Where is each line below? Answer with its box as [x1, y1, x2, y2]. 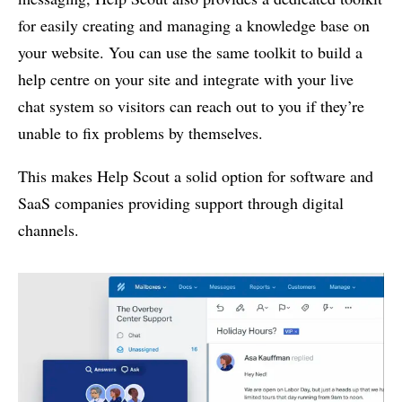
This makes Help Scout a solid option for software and [18, 165, 373, 188]
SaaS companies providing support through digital [18, 192, 344, 214]
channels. [18, 219, 79, 241]
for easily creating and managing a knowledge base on [18, 14, 370, 37]
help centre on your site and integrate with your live [18, 68, 354, 91]
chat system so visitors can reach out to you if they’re [18, 95, 364, 118]
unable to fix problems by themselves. [18, 122, 263, 144]
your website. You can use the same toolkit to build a [18, 41, 363, 64]
